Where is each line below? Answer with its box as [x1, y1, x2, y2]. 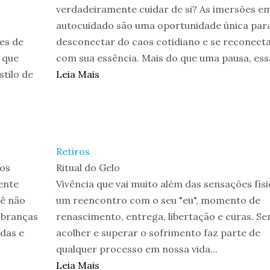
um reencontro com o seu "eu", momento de [55, 194, 260, 206]
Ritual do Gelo [55, 162, 120, 174]
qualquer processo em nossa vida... [55, 243, 218, 255]
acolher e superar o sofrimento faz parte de [55, 227, 260, 239]
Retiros [55, 145, 90, 157]
